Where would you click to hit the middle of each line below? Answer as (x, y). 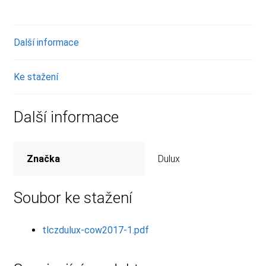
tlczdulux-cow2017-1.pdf (95, 230)
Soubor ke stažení (73, 198)
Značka (44, 159)
